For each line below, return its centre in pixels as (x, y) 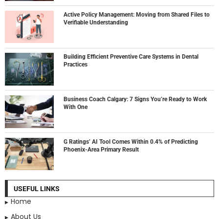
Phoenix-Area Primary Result (101, 149)
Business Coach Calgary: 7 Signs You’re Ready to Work (135, 99)
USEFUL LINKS (37, 189)
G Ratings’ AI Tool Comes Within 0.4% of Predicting (131, 142)
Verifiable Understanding (96, 22)
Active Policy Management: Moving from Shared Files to (137, 14)
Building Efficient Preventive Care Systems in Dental (131, 57)
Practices (76, 65)
